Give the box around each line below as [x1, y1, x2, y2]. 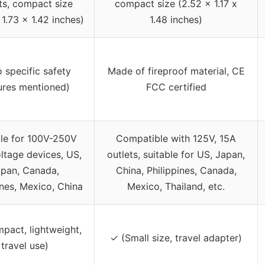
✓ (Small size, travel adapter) [110, 232, 242, 244]
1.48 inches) [150, 14, 202, 26]
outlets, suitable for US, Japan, [107, 148, 245, 161]
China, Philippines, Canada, [115, 164, 237, 177]
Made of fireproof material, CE [107, 65, 245, 77]
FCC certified [146, 81, 206, 93]
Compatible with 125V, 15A [116, 132, 236, 145]
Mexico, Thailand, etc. [127, 180, 225, 193]
